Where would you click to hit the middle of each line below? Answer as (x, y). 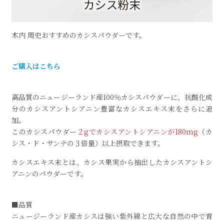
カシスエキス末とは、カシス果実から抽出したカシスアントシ (112, 162)
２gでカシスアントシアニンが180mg (137, 132)
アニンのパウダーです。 (49, 174)
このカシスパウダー (44, 132)
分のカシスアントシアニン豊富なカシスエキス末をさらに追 (112, 109)
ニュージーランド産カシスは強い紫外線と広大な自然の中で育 (112, 216)
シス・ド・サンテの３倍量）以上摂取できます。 (88, 143)
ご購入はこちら (36, 66)
